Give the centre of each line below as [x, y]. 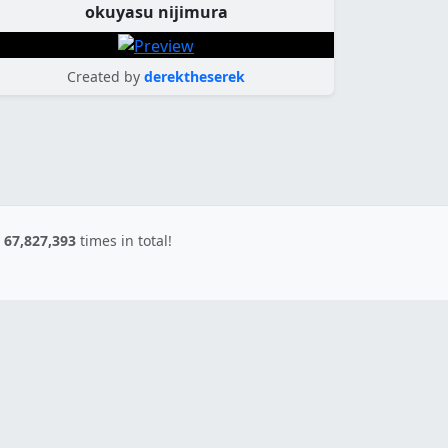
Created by [103, 76]
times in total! [124, 240]
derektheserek [194, 76]
